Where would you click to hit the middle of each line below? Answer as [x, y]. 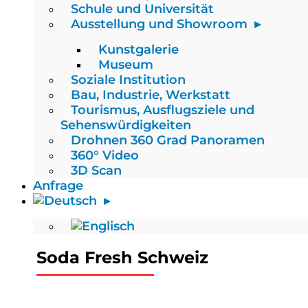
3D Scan [96, 170]
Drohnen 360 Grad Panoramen [168, 140]
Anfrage [58, 186]
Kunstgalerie [139, 49]
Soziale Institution [128, 80]
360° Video [105, 155]
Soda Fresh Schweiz [122, 257]
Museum [126, 65]
